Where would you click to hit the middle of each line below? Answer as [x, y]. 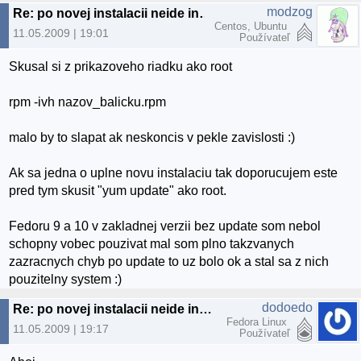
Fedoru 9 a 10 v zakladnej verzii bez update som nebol [165, 226]
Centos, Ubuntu [252, 26]
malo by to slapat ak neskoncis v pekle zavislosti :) [152, 137]
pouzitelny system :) [66, 279]
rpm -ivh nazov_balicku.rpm [88, 102]
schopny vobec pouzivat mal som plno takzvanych [152, 243]
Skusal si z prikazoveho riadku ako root [121, 66]
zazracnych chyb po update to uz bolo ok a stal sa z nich [169, 261]
